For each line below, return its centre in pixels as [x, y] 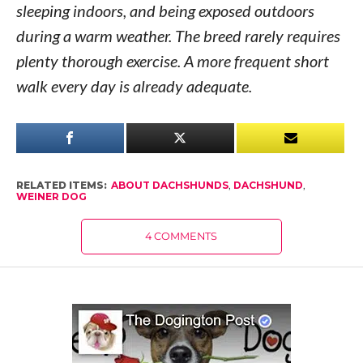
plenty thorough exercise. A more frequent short [172, 61]
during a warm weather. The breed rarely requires [178, 36]
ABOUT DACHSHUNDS [169, 185]
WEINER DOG [51, 196]
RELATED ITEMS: [61, 185]
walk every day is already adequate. [134, 86]
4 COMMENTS [181, 236]
